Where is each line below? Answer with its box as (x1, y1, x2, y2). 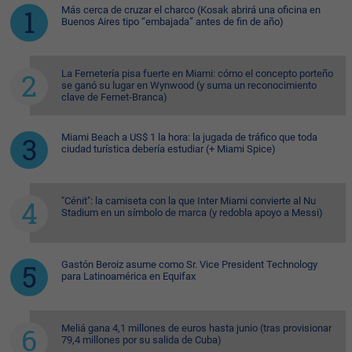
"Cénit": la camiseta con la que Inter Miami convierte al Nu (61, 194, 316, 207)
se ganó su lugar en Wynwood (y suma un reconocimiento (61, 79, 317, 91)
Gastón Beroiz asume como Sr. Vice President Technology (61, 258, 317, 270)
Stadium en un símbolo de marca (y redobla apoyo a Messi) (61, 206, 323, 218)
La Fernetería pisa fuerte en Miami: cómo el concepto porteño (61, 67, 333, 79)
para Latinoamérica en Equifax (61, 269, 196, 282)
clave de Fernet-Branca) (61, 90, 167, 103)
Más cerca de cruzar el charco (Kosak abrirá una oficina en (61, 3, 321, 16)
